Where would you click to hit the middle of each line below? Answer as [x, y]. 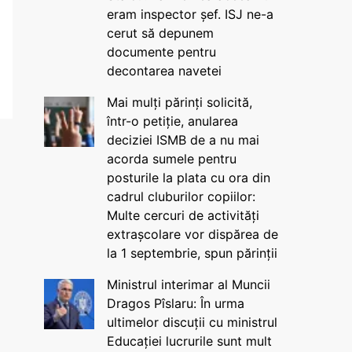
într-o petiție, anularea [172, 121]
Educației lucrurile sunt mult [189, 341]
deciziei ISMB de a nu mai [183, 140]
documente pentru [161, 52]
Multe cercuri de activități [183, 215]
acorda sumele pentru [171, 159]
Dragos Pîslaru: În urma [175, 303]
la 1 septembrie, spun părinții [192, 253]
